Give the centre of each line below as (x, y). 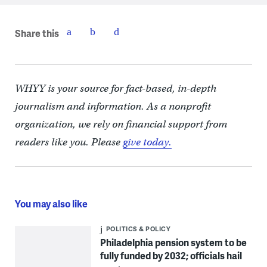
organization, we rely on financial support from (121, 124)
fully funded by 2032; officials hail (171, 255)
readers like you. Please (69, 142)
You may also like (51, 203)
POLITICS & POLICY (138, 228)
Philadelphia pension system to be (173, 242)
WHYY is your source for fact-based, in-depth (115, 88)
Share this (37, 33)
